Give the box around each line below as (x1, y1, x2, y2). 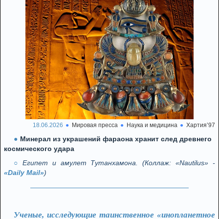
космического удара (4, 145, 74, 153)
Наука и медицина (127, 122, 177, 129)
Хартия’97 (186, 122, 215, 129)
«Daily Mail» (4, 169, 44, 176)
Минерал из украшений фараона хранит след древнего (20, 135, 212, 143)
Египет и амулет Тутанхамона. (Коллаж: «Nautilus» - (22, 159, 216, 167)
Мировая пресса (72, 122, 118, 129)
